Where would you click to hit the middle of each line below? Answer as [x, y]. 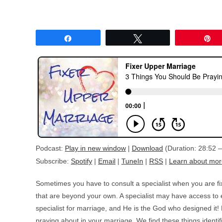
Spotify [82, 161]
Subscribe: [53, 161]
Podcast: [50, 148]
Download [147, 148]
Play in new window [95, 148]
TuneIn [132, 161]
